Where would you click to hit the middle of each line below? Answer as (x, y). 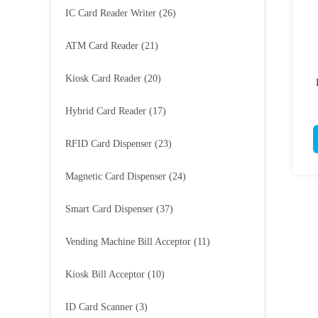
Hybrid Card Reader (106, 111)
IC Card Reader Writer (111, 13)
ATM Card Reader (102, 46)
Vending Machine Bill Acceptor (128, 242)
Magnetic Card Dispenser (116, 176)
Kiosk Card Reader (103, 78)
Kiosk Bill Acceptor (105, 274)
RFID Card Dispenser (109, 144)
